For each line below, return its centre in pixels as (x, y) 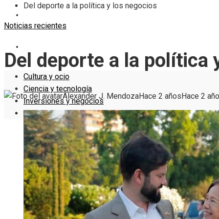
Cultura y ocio (46, 77)
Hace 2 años (160, 96)
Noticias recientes (35, 26)
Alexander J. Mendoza (101, 96)
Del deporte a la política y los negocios (90, 6)
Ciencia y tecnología (58, 89)
